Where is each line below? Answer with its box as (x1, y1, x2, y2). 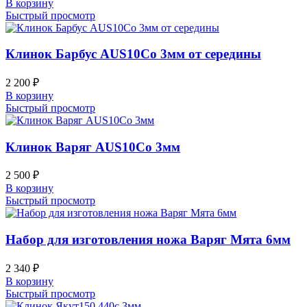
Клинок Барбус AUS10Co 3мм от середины (5, 47, 261, 62)
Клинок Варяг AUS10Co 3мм (5, 139, 180, 154)
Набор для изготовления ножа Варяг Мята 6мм (5, 232, 291, 247)
